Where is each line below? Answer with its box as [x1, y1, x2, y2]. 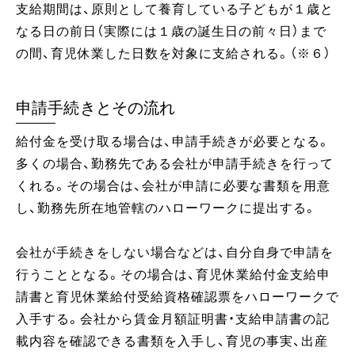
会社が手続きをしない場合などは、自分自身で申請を [16, 246, 334, 260]
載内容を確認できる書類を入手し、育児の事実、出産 [16, 334, 328, 349]
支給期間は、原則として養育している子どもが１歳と [16, 2, 334, 17]
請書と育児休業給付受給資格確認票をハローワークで [16, 290, 339, 304]
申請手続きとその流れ [16, 99, 176, 117]
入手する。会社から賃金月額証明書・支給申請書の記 [16, 312, 330, 326]
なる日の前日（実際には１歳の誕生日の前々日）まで [16, 25, 326, 39]
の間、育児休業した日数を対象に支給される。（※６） [16, 47, 331, 61]
